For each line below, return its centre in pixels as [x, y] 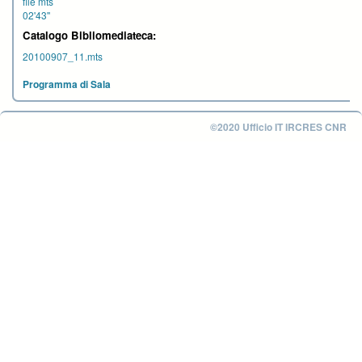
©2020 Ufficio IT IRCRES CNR [278, 127]
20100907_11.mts [63, 56]
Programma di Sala [67, 84]
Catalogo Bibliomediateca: [89, 35]
